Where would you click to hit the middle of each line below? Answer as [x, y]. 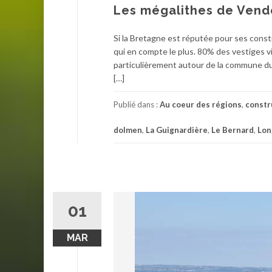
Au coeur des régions [201, 104]
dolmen [128, 130]
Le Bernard [233, 130]
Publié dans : [137, 104]
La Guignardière [177, 130]
